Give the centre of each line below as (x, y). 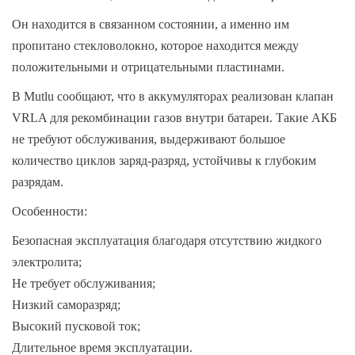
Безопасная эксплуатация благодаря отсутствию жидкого (167, 240)
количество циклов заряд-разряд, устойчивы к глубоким (164, 160)
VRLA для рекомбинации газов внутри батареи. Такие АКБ (174, 118)
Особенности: (50, 211)
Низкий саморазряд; (66, 305)
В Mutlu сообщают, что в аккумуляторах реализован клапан (173, 96)
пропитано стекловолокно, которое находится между (155, 46)
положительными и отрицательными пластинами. (148, 67)
